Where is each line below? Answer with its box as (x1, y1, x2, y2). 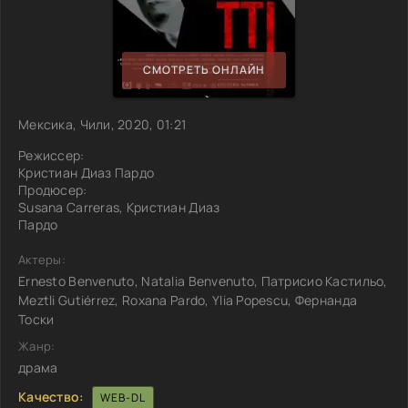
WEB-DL (99, 389, 146, 405)
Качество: (18, 387, 85, 405)
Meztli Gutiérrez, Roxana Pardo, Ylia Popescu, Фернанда (18, 291, 358, 309)
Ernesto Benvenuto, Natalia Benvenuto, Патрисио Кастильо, (18, 271, 388, 290)
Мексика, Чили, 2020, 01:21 (18, 115, 187, 133)
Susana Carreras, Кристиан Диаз (18, 198, 220, 216)
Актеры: (18, 250, 66, 268)
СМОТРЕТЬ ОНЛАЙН (143, 62, 265, 78)
